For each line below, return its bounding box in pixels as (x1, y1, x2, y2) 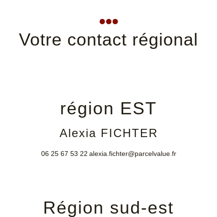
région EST (60, 98, 157, 118)
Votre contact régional (19, 29, 198, 49)
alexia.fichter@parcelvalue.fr (89, 149, 176, 157)
